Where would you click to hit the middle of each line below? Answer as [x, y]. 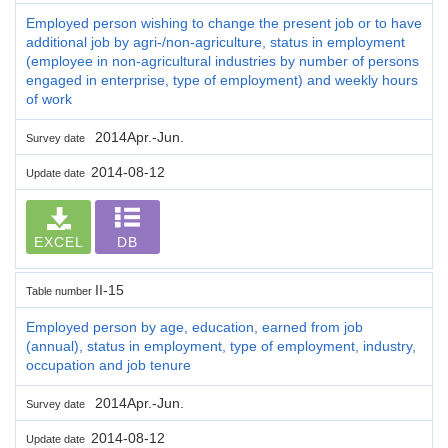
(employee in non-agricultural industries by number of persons [222, 60]
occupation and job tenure [108, 364]
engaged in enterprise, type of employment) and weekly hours [222, 79]
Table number [60, 290]
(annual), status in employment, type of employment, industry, [221, 345]
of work [49, 98]
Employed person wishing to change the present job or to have [224, 22]
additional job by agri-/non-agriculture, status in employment [215, 41]
